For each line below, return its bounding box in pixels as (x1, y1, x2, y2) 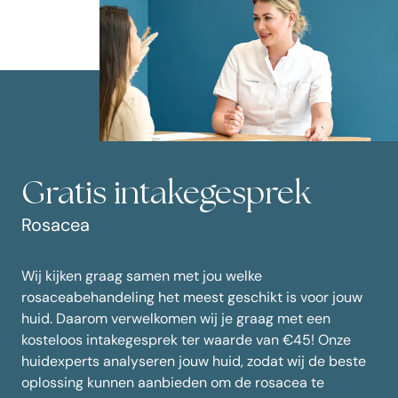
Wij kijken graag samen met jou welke (21, 266, 262, 285)
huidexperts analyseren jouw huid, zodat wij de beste (21, 351, 366, 370)
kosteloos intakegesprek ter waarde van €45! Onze (21, 330, 351, 349)
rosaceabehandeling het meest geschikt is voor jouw (21, 287, 362, 306)
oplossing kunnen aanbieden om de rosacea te (21, 372, 324, 392)
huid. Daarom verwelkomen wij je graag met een (21, 308, 330, 328)
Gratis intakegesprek (21, 177, 311, 211)
